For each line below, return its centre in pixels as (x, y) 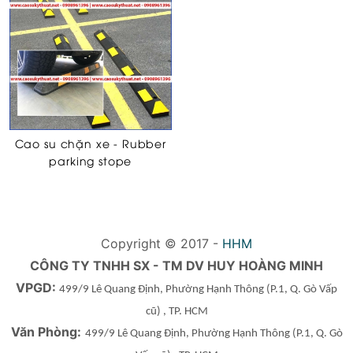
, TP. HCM (185, 312)
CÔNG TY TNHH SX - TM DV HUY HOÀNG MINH (176, 266)
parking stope (91, 161)
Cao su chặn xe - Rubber (90, 143)
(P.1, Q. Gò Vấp (301, 290)
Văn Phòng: (46, 332)
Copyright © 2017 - (162, 244)
